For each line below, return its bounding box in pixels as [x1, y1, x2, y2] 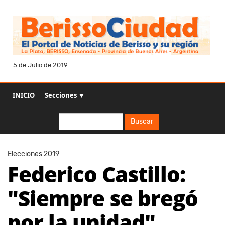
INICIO [13, 91, 35, 100]
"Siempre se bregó [8, 184, 198, 213]
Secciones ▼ [45, 91, 85, 100]
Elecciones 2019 [8, 150, 59, 159]
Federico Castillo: [8, 160, 185, 189]
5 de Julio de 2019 [13, 61, 68, 69]
